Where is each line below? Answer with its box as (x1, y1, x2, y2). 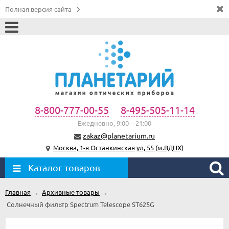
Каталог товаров (28, 162, 100, 173)
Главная (5, 187, 31, 196)
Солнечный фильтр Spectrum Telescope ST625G (7, 199, 154, 209)
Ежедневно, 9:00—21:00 (78, 118, 151, 127)
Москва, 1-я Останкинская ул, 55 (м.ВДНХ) (53, 143, 184, 152)
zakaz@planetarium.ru (83, 130, 155, 140)
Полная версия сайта (5, 5, 72, 13)
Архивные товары (42, 187, 100, 196)
